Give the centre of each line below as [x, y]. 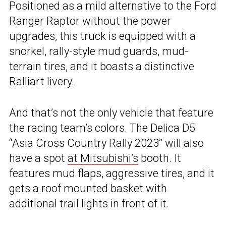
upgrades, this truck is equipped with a [102, 36]
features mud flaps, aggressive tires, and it [112, 173]
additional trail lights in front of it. [89, 203]
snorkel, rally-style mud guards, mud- [99, 51]
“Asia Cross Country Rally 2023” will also [106, 143]
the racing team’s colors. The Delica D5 [102, 128]
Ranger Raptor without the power [90, 21]
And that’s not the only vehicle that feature [111, 112]
